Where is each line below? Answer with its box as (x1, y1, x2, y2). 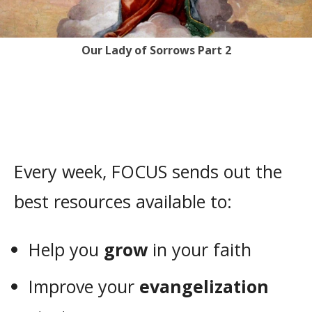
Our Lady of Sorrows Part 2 (81, 42, 231, 58)
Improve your (29, 274, 139, 299)
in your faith (148, 237, 251, 262)
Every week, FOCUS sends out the (14, 159, 282, 184)
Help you (29, 237, 104, 262)
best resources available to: (14, 189, 232, 214)
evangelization (139, 274, 269, 299)
